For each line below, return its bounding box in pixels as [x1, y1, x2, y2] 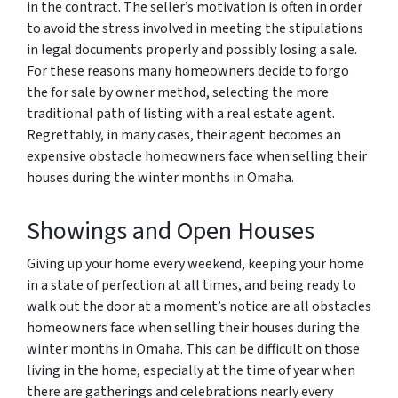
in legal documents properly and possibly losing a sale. [27, 40, 357, 60]
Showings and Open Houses [27, 213, 314, 250]
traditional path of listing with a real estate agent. [27, 104, 335, 124]
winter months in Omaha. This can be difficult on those [27, 339, 360, 360]
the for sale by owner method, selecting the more [27, 83, 329, 103]
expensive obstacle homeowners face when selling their [27, 147, 367, 167]
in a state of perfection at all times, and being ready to [27, 275, 356, 296]
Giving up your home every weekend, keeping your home [27, 254, 364, 275]
